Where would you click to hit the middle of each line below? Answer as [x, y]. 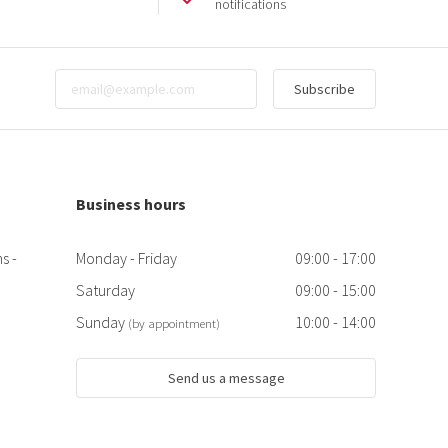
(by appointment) [174, 323]
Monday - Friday [126, 258]
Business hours [131, 204]
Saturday [105, 290]
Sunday [102, 322]
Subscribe [324, 88]
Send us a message [226, 378]
